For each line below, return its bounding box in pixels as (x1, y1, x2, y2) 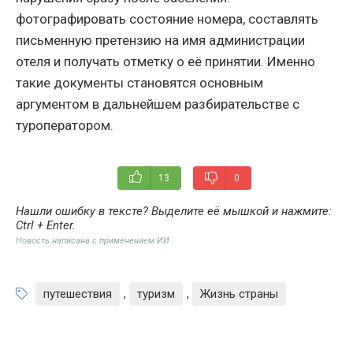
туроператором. (16, 117, 113, 134)
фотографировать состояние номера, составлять (16, 11, 318, 28)
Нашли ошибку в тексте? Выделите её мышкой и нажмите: (16, 204, 332, 219)
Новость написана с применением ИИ (16, 236, 169, 247)
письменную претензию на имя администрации (16, 32, 305, 49)
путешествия (43, 287, 112, 302)
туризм (137, 287, 175, 302)
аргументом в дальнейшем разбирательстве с (16, 96, 299, 113)
